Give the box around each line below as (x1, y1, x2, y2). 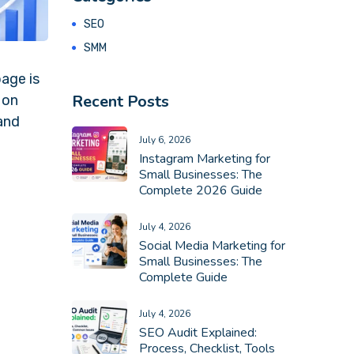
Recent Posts (72, 91, 169, 112)
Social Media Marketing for (139, 237, 285, 254)
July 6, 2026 (139, 134, 190, 146)
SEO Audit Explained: (139, 324, 257, 341)
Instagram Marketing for (139, 150, 270, 168)
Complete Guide (139, 269, 228, 286)
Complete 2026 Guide (139, 182, 262, 199)
